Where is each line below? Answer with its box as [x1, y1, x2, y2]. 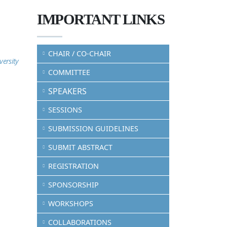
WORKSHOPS [48, 199, 93, 208]
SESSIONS [48, 105, 82, 115]
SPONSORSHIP [48, 180, 99, 190]
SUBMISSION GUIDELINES [48, 124, 138, 133]
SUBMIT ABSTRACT [48, 142, 112, 152]
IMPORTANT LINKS [37, 11, 165, 27]
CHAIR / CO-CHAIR [48, 49, 111, 58]
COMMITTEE [48, 67, 90, 77]
